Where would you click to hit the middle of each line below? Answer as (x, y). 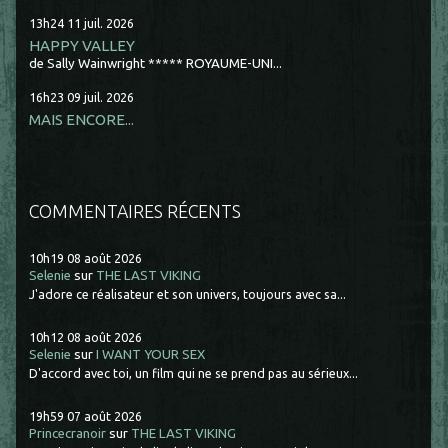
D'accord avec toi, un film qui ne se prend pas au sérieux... (194, 373)
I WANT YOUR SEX (151, 354)
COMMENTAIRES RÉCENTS (135, 210)
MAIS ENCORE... (82, 119)
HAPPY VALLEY (82, 45)
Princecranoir (68, 433)
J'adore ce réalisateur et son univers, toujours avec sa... (188, 294)
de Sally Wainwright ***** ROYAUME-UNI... (156, 63)
